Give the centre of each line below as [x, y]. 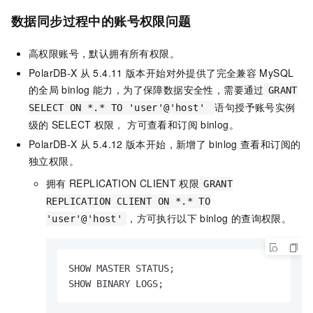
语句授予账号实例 [255, 107]
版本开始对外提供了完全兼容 [191, 73]
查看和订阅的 [270, 144]
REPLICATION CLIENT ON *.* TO [129, 202]
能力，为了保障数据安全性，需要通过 [178, 90]
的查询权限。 [261, 218]
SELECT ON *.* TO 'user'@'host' [120, 108]
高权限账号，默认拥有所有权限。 [104, 53]
